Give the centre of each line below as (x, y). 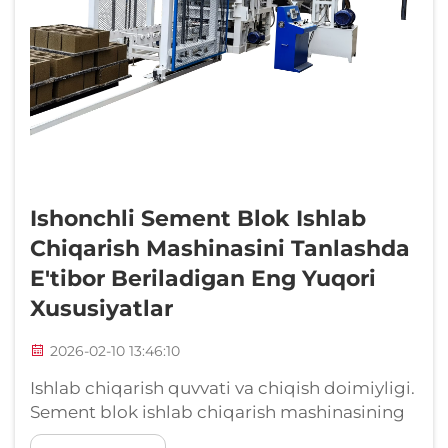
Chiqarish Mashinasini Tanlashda (220, 249)
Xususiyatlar (101, 309)
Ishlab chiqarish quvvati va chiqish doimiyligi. (222, 388)
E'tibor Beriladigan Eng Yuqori (203, 279)
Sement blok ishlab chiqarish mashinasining (217, 412)
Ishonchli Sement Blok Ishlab (198, 219)
